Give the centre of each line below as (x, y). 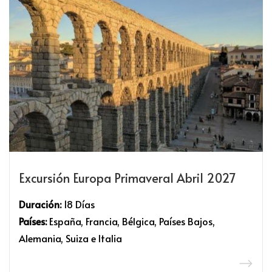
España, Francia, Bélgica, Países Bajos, (131, 221)
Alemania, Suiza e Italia (70, 238)
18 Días (78, 204)
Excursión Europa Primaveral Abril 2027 (127, 178)
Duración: (40, 204)
